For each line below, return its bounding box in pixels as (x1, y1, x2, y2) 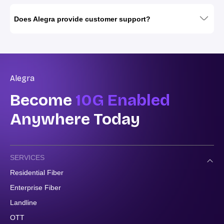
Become (10, 90, 75, 110)
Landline (10, 198, 37, 207)
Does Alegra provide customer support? (14, 14, 150, 23)
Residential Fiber (10, 168, 63, 177)
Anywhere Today (10, 109, 140, 129)
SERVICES (10, 153, 44, 162)
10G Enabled (75, 90, 170, 110)
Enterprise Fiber (10, 183, 61, 192)
